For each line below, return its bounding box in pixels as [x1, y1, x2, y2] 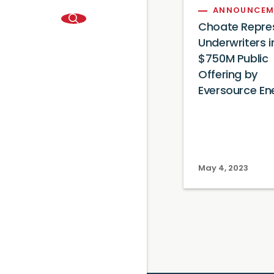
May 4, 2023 [198, 165, 248, 172]
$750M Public [198, 54, 268, 65]
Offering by [198, 70, 258, 81]
